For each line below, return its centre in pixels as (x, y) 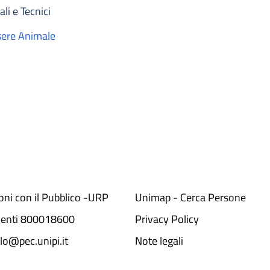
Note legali (159, 240)
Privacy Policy (167, 219)
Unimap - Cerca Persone (190, 197)
